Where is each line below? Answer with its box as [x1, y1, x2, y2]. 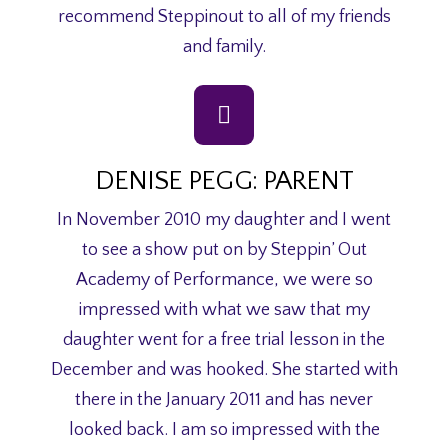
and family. [182, 36, 266, 57]
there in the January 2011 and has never [75, 390, 373, 411]
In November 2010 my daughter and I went [57, 210, 391, 231]
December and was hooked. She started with [50, 360, 398, 381]
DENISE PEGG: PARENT [94, 166, 354, 197]
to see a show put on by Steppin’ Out [81, 240, 367, 261]
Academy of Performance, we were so [75, 270, 373, 291]
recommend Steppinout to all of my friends [57, 6, 391, 27]
